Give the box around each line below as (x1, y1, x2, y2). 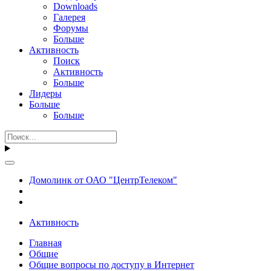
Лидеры (29, 88, 62, 99)
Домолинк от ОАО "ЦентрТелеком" (29, 174, 177, 185)
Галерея (53, 11, 85, 22)
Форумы (53, 22, 88, 33)
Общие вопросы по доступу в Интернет (29, 259, 194, 270)
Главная (29, 237, 62, 248)
